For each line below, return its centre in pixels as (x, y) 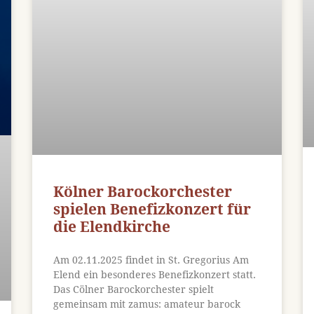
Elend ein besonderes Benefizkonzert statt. (154, 274)
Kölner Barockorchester (142, 191)
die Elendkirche (111, 226)
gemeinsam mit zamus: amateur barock (146, 304)
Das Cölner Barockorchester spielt (133, 289)
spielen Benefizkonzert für (152, 209)
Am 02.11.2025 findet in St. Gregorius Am (151, 260)
